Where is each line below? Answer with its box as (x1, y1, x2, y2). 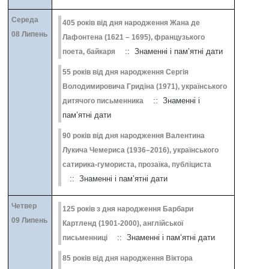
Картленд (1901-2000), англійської (62, 219, 184, 228)
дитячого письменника (62, 97, 144, 106)
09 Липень (11, 216, 48, 225)
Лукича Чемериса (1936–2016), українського (62, 146, 219, 155)
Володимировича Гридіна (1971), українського (62, 82, 228, 91)
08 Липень (11, 30, 48, 39)
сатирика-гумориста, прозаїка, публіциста (62, 160, 212, 169)
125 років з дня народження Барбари (62, 205, 194, 214)
